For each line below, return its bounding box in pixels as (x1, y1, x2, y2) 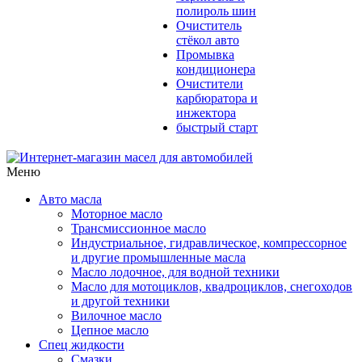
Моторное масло (71, 207, 162, 221)
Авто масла (39, 192, 102, 206)
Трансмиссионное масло (71, 221, 206, 235)
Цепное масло (71, 323, 149, 337)
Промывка (176, 48, 234, 61)
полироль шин (176, 4, 256, 18)
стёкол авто (176, 33, 239, 47)
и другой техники (71, 294, 170, 308)
